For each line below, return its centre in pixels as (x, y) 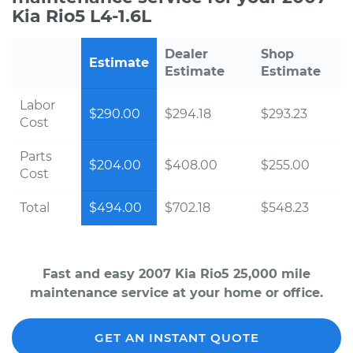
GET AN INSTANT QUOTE (176, 338)
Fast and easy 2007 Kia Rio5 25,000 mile (176, 274)
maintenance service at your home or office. (176, 293)
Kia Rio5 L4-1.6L (82, 16)
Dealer (186, 54)
